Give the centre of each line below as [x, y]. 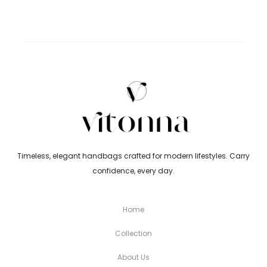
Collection [133, 234]
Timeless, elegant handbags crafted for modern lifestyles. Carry [133, 156]
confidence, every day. [133, 171]
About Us [133, 257]
